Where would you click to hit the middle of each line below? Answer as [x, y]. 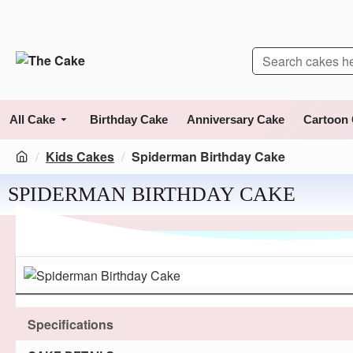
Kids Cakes [80, 156]
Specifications [71, 324]
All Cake [32, 119]
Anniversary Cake [236, 119]
